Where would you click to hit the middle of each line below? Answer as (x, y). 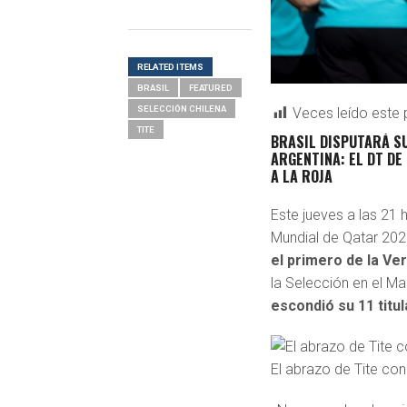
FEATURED (210, 88)
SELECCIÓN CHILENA (181, 109)
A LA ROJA (302, 177)
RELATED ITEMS (170, 67)
